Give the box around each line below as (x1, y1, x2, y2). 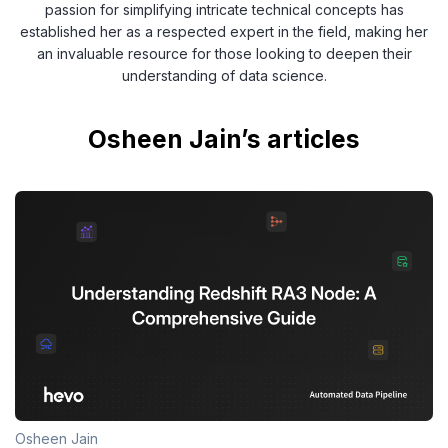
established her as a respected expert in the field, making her (20, 22, 428, 40)
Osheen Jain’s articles (88, 123, 360, 154)
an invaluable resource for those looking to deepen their (36, 44, 412, 62)
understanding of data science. (121, 66, 327, 84)
